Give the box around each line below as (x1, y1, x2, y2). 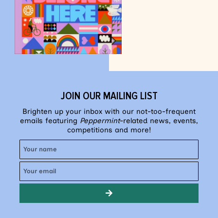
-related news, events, (120, 116, 198, 125)
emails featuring (20, 116, 80, 125)
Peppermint (80, 116, 120, 125)
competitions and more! (67, 125, 151, 134)
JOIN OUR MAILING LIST (60, 89, 158, 103)
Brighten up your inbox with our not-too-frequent (22, 107, 196, 116)
